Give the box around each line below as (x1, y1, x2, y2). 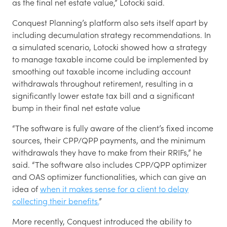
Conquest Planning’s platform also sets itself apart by (12, 17, 208, 28)
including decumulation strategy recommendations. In (12, 29, 211, 40)
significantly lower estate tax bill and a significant (12, 90, 195, 101)
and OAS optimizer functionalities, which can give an (12, 171, 206, 182)
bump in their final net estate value (12, 102, 140, 113)
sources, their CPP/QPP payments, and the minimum (12, 134, 205, 145)
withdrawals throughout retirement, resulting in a (12, 78, 193, 89)
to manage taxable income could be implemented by (12, 53, 208, 64)
